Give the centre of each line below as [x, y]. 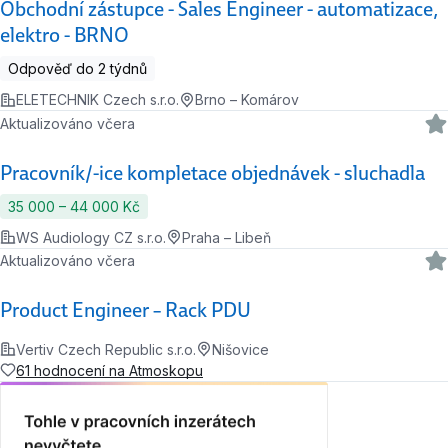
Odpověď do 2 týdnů [77, 69]
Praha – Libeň [226, 237]
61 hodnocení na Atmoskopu [109, 370]
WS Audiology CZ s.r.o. [91, 237]
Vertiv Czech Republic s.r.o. [106, 349]
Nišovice [240, 349]
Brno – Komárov [247, 100]
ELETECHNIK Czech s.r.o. [97, 100]
